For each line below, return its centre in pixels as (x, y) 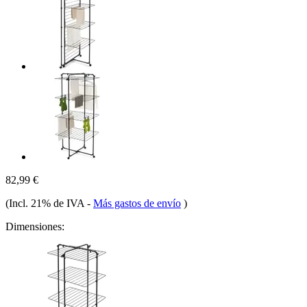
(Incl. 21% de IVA (46, 203)
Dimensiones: (35, 226)
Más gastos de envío (137, 203)
